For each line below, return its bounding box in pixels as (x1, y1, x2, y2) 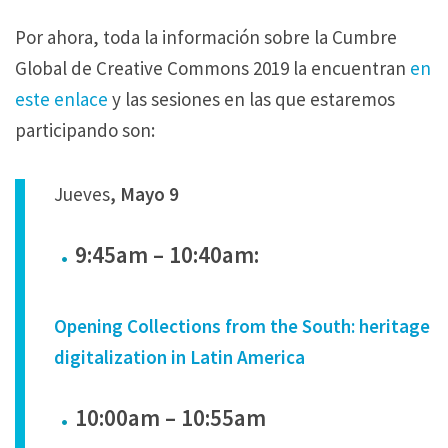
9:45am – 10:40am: (74, 239, 259, 269)
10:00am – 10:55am (74, 403, 266, 433)
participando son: (15, 117, 155, 142)
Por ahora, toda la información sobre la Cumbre (15, 24, 397, 49)
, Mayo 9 (110, 181, 180, 206)
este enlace (15, 86, 108, 111)
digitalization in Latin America (54, 345, 306, 370)
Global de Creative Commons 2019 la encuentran (15, 55, 406, 80)
